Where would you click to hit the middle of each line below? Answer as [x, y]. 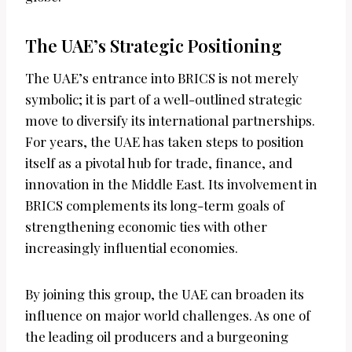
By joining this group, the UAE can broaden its [165, 294]
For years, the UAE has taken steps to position [165, 142]
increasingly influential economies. [132, 248]
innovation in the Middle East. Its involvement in [171, 184]
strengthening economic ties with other [146, 227]
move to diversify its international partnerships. [170, 121]
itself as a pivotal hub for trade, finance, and [159, 163]
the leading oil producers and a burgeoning [157, 337]
